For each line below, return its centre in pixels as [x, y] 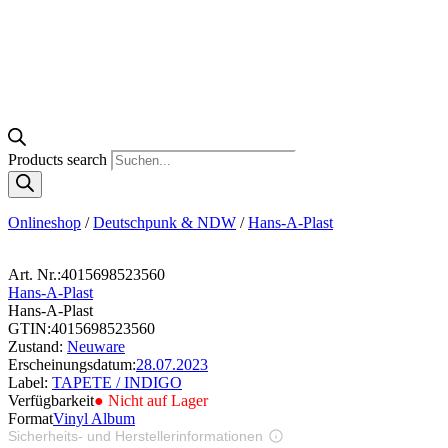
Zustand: [37, 346]
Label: [30, 382]
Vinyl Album [94, 418]
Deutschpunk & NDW [164, 222]
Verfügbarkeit [51, 400]
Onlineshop [44, 222]
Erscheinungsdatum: [72, 364]
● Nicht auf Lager [151, 400]
